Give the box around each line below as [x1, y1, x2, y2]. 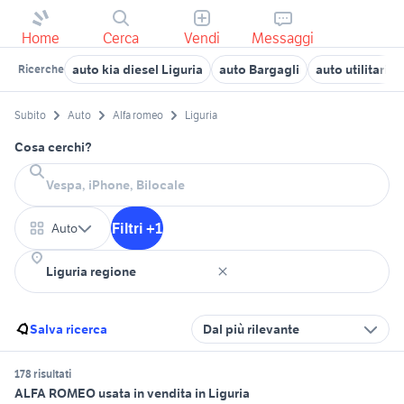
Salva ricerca [30, 321, 107, 338]
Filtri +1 [112, 219, 162, 238]
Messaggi [252, 29, 315, 47]
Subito [14, 108, 46, 123]
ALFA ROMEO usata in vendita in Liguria [14, 385, 250, 402]
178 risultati [14, 367, 71, 381]
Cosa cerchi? [14, 139, 92, 156]
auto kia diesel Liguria [72, 61, 203, 78]
